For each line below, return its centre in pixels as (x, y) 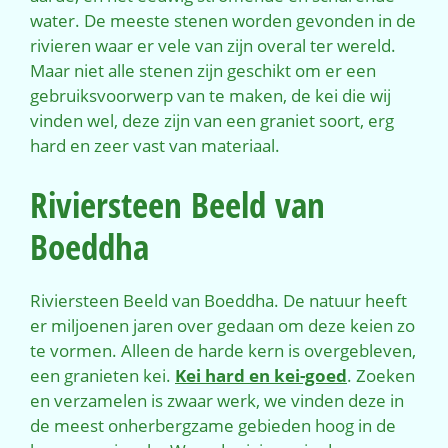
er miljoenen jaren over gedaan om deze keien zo (222, 325)
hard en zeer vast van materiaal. (155, 146)
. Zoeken (381, 375)
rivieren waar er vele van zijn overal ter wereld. (213, 46)
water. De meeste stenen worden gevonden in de (223, 21)
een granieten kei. (102, 375)
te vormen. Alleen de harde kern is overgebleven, (223, 350)
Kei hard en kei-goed (261, 375)
